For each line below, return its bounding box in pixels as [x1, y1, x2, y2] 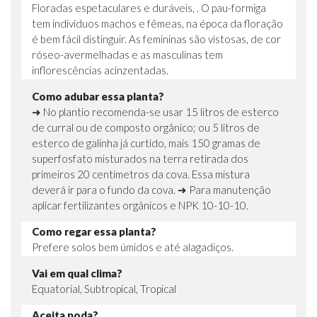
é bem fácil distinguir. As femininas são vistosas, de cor [32, 32, 281, 45]
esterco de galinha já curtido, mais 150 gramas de [32, 136, 260, 149]
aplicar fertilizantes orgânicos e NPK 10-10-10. [32, 198, 248, 212]
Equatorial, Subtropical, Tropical [32, 282, 176, 295]
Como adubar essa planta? [32, 89, 164, 103]
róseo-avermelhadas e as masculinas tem [32, 47, 223, 61]
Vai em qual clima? [32, 266, 122, 279]
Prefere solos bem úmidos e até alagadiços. [32, 240, 234, 253]
